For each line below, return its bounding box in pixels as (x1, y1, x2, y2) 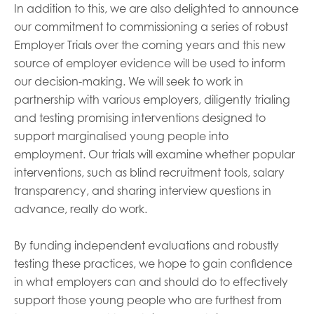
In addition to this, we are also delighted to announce (14, 1, 299, 16)
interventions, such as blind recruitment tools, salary (14, 165, 285, 180)
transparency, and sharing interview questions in (14, 184, 271, 198)
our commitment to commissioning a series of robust (14, 20, 288, 34)
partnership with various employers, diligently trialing (14, 93, 290, 107)
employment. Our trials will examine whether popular (14, 147, 295, 162)
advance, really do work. (14, 202, 147, 217)
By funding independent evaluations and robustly (14, 238, 279, 253)
